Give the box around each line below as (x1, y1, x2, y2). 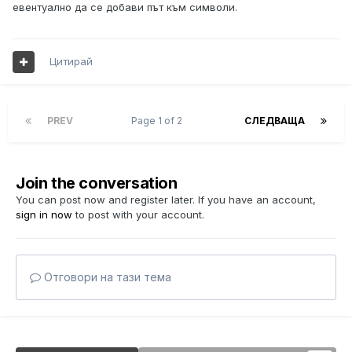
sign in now (16, 208, 72, 222)
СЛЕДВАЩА (244, 115, 305, 127)
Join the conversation (16, 174, 178, 193)
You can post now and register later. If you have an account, (16, 193, 316, 207)
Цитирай (49, 55, 93, 68)
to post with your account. (72, 208, 204, 222)
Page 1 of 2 (130, 115, 187, 127)
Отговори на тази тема (41, 270, 171, 284)
